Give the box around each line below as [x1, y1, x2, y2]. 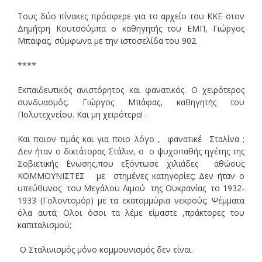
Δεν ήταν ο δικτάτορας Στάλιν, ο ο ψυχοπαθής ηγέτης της [18, 145, 244, 157]
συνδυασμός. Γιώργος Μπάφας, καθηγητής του [18, 96, 244, 108]
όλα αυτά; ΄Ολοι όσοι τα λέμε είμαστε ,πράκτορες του [18, 206, 244, 218]
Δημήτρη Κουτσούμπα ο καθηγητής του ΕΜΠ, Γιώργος [18, 22, 244, 34]
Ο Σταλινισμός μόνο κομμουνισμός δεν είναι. [18, 243, 193, 255]
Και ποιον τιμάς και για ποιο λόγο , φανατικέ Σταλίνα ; [18, 133, 244, 144]
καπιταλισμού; [18, 219, 71, 230]
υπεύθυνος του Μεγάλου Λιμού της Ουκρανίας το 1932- [18, 182, 244, 194]
